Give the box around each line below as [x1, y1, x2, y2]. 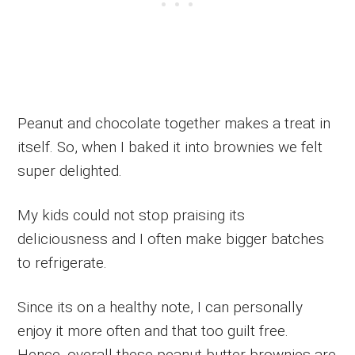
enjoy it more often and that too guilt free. [17, 321, 289, 340]
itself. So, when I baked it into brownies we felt [17, 137, 323, 156]
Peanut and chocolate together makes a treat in [17, 113, 331, 132]
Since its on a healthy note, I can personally [17, 297, 303, 316]
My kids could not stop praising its [17, 205, 246, 224]
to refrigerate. [17, 253, 108, 272]
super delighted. [17, 161, 123, 180]
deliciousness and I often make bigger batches [17, 229, 325, 248]
